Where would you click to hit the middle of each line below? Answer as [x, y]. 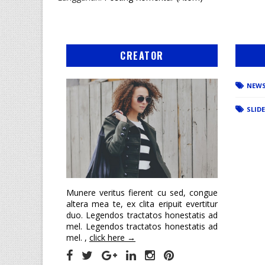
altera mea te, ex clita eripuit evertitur [142, 204]
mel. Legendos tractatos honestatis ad [142, 227]
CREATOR [142, 55]
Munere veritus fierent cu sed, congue [142, 193]
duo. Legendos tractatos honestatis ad [142, 215]
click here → [112, 238]
